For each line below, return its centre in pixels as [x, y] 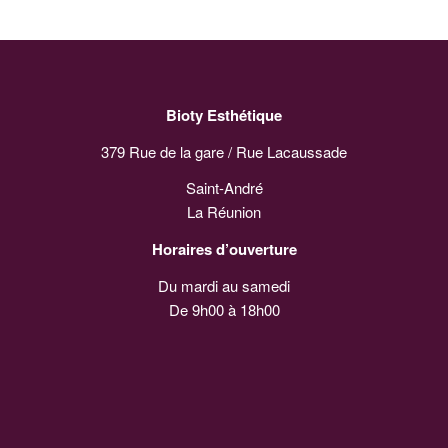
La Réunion [224, 212]
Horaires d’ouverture [224, 249]
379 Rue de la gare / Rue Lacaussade [224, 151]
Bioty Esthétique [224, 114]
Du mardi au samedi [224, 285]
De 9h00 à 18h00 [224, 309]
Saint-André [224, 188]
